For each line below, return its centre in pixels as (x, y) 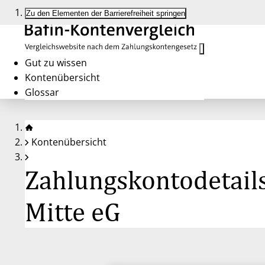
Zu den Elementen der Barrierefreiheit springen (106, 13)
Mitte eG (72, 211)
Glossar (42, 92)
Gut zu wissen (56, 63)
